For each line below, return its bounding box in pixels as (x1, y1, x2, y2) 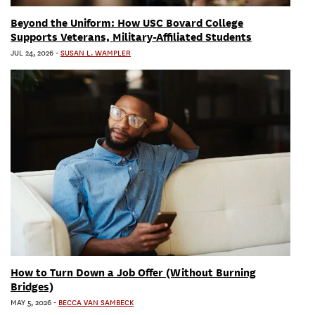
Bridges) (11, 281, 53, 294)
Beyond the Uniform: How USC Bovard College (11, 16, 243, 30)
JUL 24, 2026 (11, 48, 53, 58)
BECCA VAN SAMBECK (58, 298, 134, 309)
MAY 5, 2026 (11, 298, 51, 309)
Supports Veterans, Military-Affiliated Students (11, 30, 252, 44)
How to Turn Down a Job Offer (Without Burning (11, 266, 256, 280)
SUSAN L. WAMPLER (60, 48, 131, 58)
